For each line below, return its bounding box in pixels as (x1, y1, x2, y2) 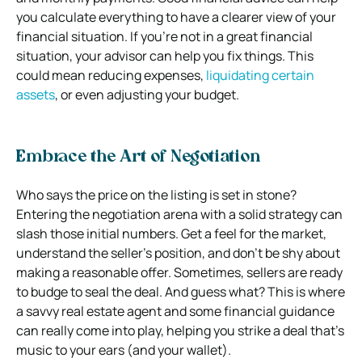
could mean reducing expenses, (16, 65, 206, 84)
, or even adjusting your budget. (55, 85, 239, 103)
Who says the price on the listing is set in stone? (16, 185, 297, 204)
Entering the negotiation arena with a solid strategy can (16, 204, 343, 223)
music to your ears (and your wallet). (16, 340, 231, 359)
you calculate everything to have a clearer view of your (16, 7, 336, 26)
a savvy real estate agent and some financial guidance (16, 301, 335, 320)
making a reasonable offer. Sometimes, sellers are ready (16, 263, 343, 281)
